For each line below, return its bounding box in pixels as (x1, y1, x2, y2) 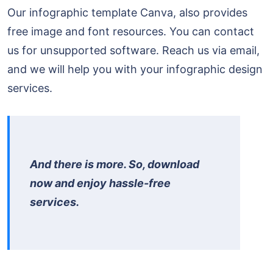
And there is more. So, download (30, 158, 199, 171)
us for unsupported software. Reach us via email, (7, 44, 260, 57)
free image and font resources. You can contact (7, 25, 254, 38)
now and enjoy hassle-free (30, 177, 171, 190)
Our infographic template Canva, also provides (7, 6, 247, 19)
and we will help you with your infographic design (7, 63, 263, 76)
